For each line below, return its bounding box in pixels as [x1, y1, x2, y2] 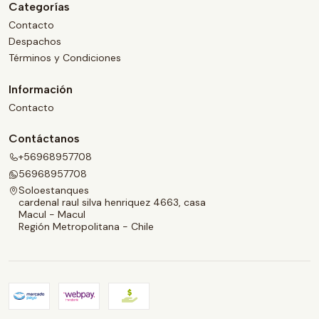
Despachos [9, 35, 61, 48]
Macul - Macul [19, 207, 85, 221]
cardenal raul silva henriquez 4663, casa [19, 195, 206, 209]
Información [9, 82, 73, 96]
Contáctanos [9, 132, 80, 146]
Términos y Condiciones [9, 51, 121, 65]
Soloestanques [19, 183, 89, 197]
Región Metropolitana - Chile [19, 219, 154, 233]
